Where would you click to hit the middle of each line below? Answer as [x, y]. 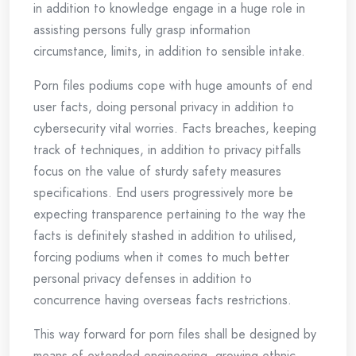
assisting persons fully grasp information [142, 30]
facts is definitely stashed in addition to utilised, [165, 236]
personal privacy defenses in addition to [143, 279]
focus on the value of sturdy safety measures [157, 171]
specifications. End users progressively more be [163, 193]
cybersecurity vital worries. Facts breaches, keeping [175, 128]
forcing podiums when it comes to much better [161, 257]
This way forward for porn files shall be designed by [175, 334]
